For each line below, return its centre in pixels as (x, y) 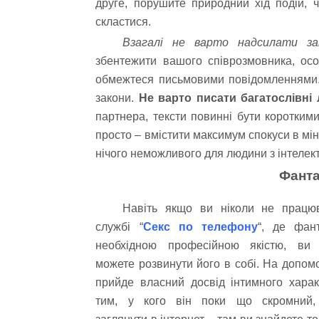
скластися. (124, 21)
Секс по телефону (200, 227)
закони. (117, 98)
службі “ (119, 227)
